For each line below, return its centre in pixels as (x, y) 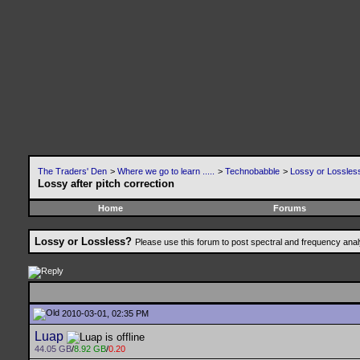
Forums (289, 208)
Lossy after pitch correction (106, 184)
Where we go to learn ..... (166, 171)
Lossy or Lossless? (83, 241)
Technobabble (252, 171)
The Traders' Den (72, 171)
